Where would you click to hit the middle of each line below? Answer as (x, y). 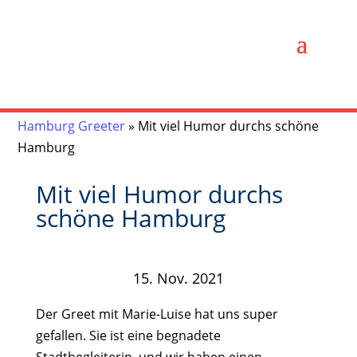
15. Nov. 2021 (178, 278)
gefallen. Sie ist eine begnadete (128, 336)
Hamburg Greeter (72, 126)
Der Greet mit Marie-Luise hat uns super (157, 314)
